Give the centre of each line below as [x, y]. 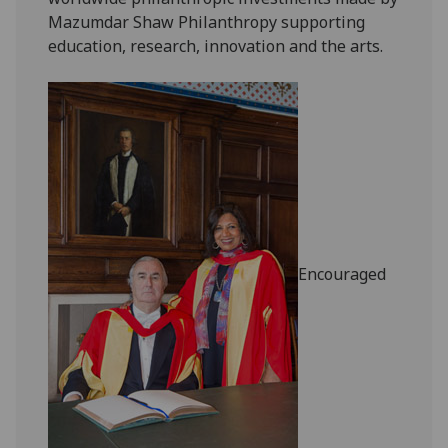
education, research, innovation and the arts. [216, 45]
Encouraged [342, 273]
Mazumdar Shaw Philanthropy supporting [207, 21]
